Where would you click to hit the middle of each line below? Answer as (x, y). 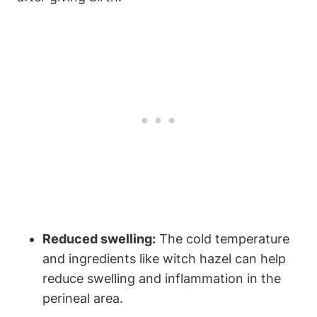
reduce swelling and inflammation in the (162, 279)
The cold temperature (223, 239)
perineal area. (83, 299)
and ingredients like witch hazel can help (164, 259)
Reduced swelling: (99, 239)
